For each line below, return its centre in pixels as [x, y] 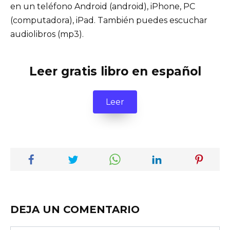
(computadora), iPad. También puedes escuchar [109, 20]
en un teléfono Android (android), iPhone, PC [103, 6]
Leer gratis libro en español [115, 71]
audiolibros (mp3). [47, 34]
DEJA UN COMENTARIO [75, 210]
